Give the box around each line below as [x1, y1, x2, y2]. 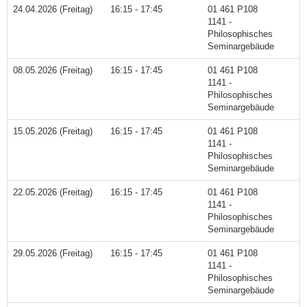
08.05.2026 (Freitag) [13, 64, 93, 75]
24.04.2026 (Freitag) [13, 3, 93, 14]
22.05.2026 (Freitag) [13, 186, 93, 197]
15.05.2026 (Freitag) [13, 125, 93, 136]
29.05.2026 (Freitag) [13, 247, 93, 258]
